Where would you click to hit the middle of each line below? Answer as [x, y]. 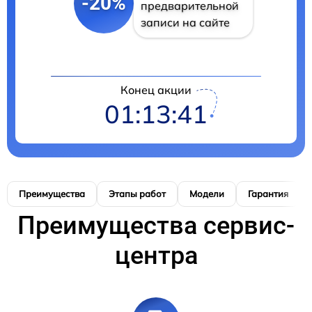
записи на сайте [185, 23]
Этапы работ [137, 194]
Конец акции [156, 90]
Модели [207, 194]
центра [156, 256]
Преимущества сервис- [156, 226]
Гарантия [268, 194]
